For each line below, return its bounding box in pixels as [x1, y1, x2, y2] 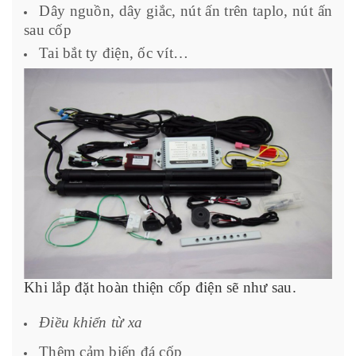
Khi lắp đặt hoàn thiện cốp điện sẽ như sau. [24, 279, 296, 296]
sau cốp [24, 21, 72, 38]
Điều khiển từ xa [39, 314, 142, 331]
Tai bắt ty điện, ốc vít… [39, 44, 188, 62]
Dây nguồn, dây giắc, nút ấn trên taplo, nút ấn [39, 2, 333, 19]
